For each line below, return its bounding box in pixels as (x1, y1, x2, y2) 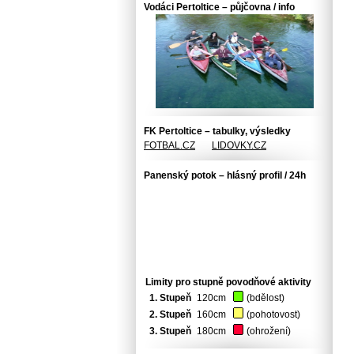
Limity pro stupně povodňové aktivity (145, 277, 311, 288)
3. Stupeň (149, 326, 191, 337)
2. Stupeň (149, 309, 191, 320)
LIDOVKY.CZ (212, 140, 266, 151)
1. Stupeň (149, 292, 191, 303)
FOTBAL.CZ (144, 140, 195, 151)
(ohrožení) (247, 326, 291, 337)
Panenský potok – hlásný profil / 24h (144, 170, 306, 181)
